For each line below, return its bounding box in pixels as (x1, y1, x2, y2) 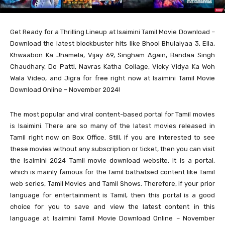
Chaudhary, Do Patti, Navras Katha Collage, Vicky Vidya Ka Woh (10, 63, 215, 71)
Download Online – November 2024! (10, 86, 120, 94)
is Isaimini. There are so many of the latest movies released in (10, 122, 215, 130)
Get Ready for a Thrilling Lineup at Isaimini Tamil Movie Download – (10, 28, 215, 36)
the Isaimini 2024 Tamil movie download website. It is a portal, (10, 157, 215, 165)
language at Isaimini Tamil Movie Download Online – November (10, 214, 215, 222)
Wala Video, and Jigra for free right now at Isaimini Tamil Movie (10, 74, 215, 82)
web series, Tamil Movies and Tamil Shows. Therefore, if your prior (10, 180, 215, 188)
